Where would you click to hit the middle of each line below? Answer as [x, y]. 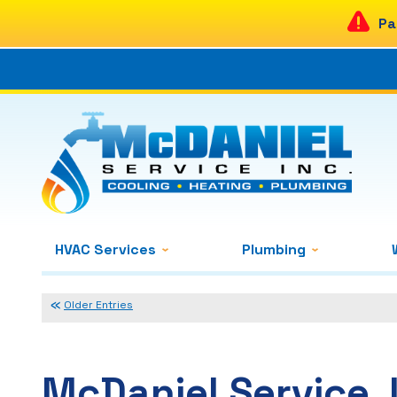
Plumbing [273, 249]
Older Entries [98, 305]
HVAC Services [105, 249]
